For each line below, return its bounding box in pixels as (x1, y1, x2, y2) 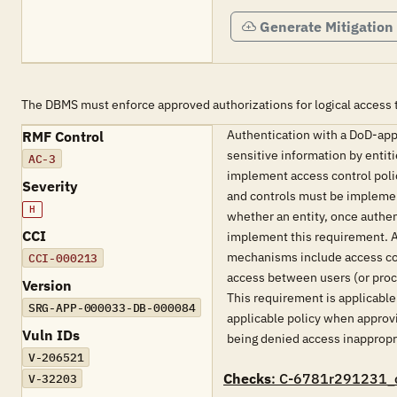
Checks (223, 370, 271, 387)
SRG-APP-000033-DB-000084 (27, 300, 196, 315)
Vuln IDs (22, 326, 80, 344)
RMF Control (22, 128, 104, 145)
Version (22, 276, 72, 294)
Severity (22, 177, 78, 195)
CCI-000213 (27, 250, 98, 266)
